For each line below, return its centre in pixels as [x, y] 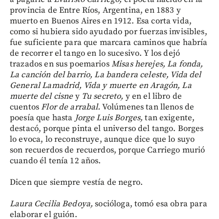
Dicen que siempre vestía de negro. [77, 182]
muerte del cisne [42, 96]
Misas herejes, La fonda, [157, 64]
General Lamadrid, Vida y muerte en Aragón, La [101, 85]
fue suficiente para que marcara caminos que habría [109, 42]
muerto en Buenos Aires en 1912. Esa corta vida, [101, 21]
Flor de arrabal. [71, 107]
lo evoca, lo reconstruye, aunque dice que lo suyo [102, 139]
